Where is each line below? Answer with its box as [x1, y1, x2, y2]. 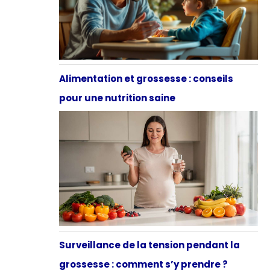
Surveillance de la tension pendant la [58, 238, 240, 251]
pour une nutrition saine [58, 92, 175, 105]
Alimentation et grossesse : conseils [58, 72, 233, 86]
